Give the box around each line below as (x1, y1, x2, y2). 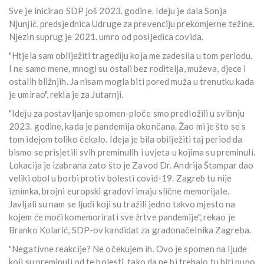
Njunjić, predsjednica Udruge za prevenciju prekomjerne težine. (9, 18, 255, 29)
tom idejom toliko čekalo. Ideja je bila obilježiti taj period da (9, 134, 243, 145)
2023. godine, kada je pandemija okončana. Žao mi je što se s (9, 121, 246, 132)
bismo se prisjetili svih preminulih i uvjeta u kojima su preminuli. (9, 147, 255, 158)
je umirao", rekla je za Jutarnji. (9, 89, 124, 100)
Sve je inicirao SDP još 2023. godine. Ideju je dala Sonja (9, 5, 227, 16)
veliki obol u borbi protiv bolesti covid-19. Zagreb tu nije (9, 173, 232, 184)
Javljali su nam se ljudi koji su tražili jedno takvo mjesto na (9, 199, 236, 210)
